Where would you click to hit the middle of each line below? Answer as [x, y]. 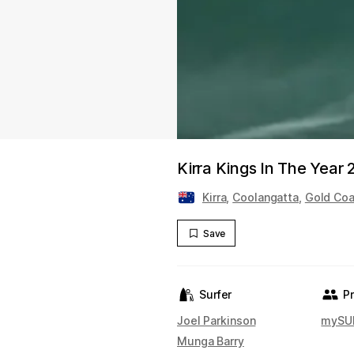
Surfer [216, 294]
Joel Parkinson [217, 320]
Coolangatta [266, 197]
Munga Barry [211, 341]
